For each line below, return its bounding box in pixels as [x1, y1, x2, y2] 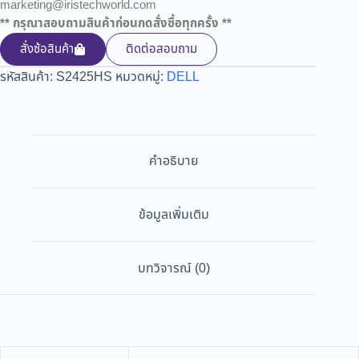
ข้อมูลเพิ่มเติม [139, 204, 210, 224]
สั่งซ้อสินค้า [20, 39, 74, 58]
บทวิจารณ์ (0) [138, 258, 211, 278]
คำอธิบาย [149, 151, 200, 171]
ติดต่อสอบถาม [126, 39, 197, 58]
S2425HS [56, 67, 112, 87]
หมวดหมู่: [115, 67, 167, 87]
